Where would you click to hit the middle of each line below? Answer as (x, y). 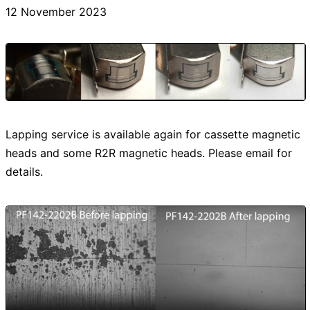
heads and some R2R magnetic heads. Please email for (149, 153)
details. (24, 172)
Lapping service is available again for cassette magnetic (153, 135)
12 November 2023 (56, 11)
